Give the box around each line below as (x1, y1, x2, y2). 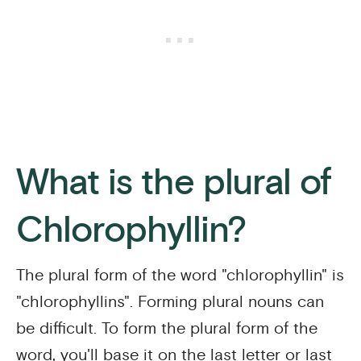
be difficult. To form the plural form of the (16, 318, 317, 338)
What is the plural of (16, 160, 331, 206)
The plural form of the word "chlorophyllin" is (16, 265, 344, 285)
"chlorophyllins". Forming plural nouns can (16, 292, 324, 312)
